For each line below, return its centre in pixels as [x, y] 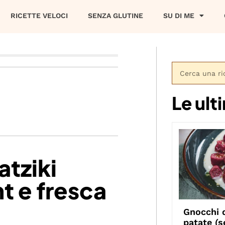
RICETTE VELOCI [39, 15]
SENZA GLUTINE [116, 15]
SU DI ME [179, 15]
